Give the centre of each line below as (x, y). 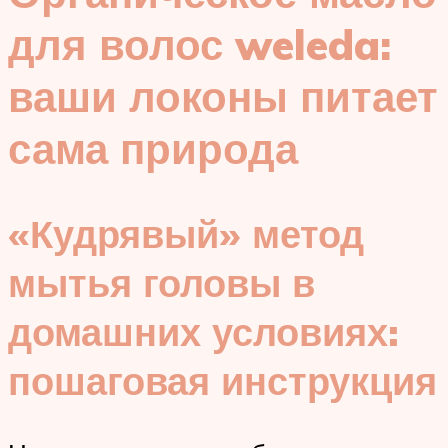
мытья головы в (161, 282)
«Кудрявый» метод (186, 233)
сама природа (153, 148)
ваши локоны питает (223, 96)
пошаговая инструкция (222, 380)
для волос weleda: (199, 44)
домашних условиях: (203, 331)
